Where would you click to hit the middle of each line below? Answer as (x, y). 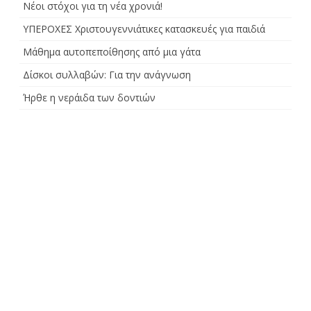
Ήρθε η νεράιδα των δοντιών (89, 98)
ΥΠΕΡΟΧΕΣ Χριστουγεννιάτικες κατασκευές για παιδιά (144, 29)
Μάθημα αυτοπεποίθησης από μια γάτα (112, 52)
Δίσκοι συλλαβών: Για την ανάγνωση (107, 75)
